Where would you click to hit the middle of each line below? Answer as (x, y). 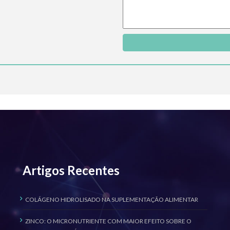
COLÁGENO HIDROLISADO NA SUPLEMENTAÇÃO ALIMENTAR (112, 199)
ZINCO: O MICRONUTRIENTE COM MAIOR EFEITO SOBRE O (108, 221)
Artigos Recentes (71, 170)
